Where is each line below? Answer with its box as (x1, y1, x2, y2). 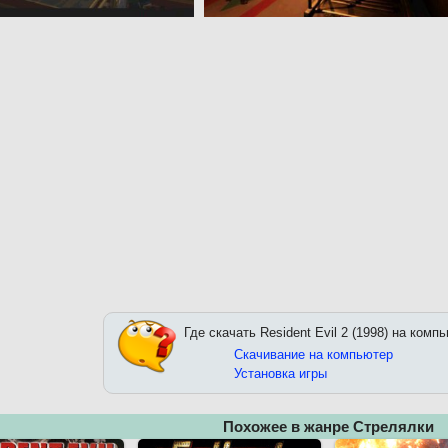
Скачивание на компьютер (234, 347, 393, 363)
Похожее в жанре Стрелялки (222, 418, 434, 436)
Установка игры (234, 366, 327, 382)
